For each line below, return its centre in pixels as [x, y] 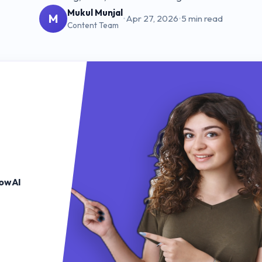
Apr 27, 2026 [152, 18]
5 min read [202, 18]
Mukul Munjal [95, 13]
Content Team [93, 25]
